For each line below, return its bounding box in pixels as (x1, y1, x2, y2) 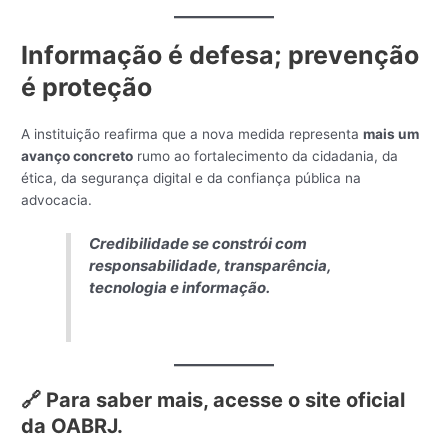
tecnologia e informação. (89, 278, 271, 298)
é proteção (21, 71, 153, 102)
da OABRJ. (21, 414, 124, 439)
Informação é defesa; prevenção (21, 39, 420, 70)
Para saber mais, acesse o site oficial (46, 388, 406, 413)
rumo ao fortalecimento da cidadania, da (133, 147, 399, 164)
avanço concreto (21, 147, 134, 164)
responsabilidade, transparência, (89, 256, 332, 276)
